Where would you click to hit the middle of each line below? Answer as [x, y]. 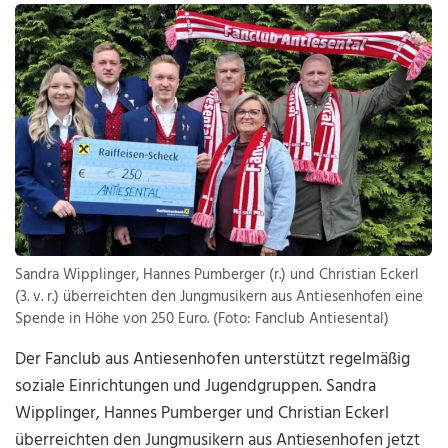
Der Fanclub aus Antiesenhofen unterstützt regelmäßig [213, 360]
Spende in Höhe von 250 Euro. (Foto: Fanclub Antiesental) [202, 319]
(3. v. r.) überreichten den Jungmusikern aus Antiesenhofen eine [219, 297]
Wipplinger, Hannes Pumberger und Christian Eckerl [202, 414]
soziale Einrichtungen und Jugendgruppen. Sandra [196, 387]
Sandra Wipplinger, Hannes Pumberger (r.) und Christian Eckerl [217, 275]
